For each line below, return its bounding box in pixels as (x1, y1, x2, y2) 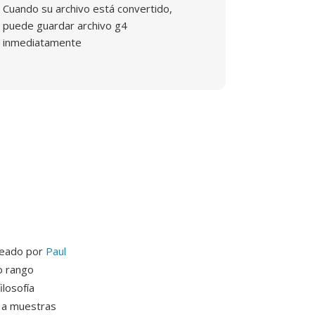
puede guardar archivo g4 (3, 18, 128, 32)
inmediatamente (3, 35, 82, 49)
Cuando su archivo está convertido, (3, 1, 173, 15)
